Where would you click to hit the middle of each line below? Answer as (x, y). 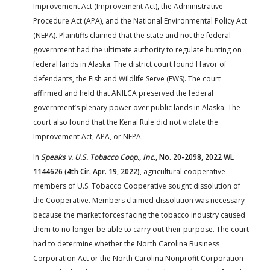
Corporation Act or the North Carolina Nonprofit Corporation (138, 259)
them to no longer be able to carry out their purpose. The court (141, 230)
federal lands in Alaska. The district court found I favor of (130, 64)
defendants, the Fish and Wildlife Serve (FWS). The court (127, 79)
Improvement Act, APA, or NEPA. (88, 137)
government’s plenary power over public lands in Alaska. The (137, 108)
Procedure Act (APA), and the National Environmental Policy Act (140, 21)
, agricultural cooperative (183, 172)
